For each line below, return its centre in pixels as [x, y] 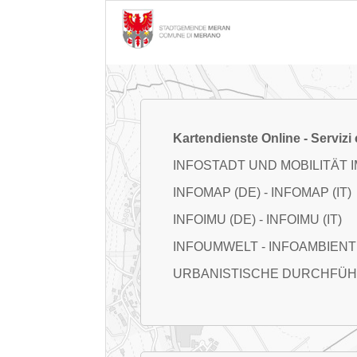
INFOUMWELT [215, 246]
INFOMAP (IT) [311, 192]
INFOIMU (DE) [214, 219]
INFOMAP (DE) [216, 192]
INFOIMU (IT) [304, 219]
